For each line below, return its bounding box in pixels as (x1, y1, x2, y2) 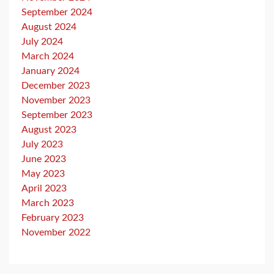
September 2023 (21, 110, 92, 120)
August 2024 (21, 22, 76, 32)
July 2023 (21, 139, 63, 149)
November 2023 (21, 95, 91, 105)
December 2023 (21, 81, 90, 91)
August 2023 (21, 125, 76, 135)
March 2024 (21, 51, 74, 61)
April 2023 (21, 183, 67, 193)
